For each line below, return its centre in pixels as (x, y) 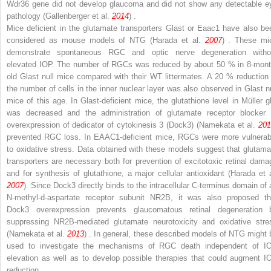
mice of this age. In (44, 100)
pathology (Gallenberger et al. (59, 16)
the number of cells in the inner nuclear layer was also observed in (126, 88)
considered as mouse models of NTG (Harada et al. (106, 40)
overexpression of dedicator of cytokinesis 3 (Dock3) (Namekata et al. (132, 125)
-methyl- (26, 197)
